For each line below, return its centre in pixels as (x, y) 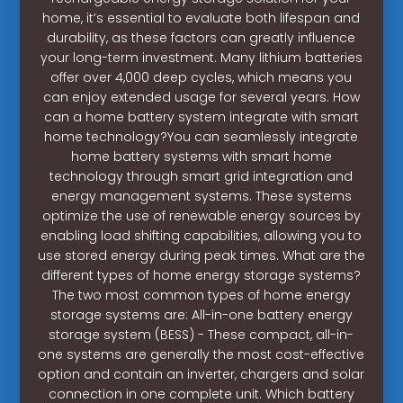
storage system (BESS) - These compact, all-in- (201, 334)
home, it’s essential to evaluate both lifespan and (201, 18)
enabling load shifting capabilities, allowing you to (201, 235)
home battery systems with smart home (201, 156)
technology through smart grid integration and (201, 176)
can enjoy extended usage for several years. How (201, 97)
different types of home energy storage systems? (201, 275)
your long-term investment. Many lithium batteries (201, 57)
